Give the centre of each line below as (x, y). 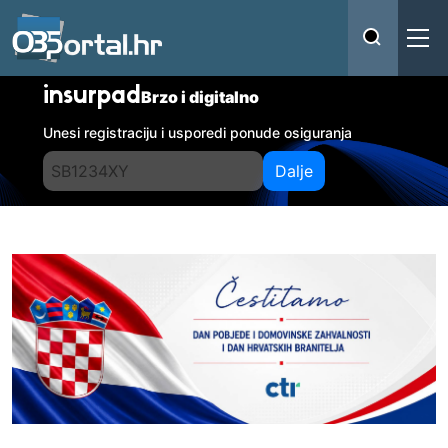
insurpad (92, 97)
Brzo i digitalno (200, 97)
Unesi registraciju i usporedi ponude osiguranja (198, 132)
